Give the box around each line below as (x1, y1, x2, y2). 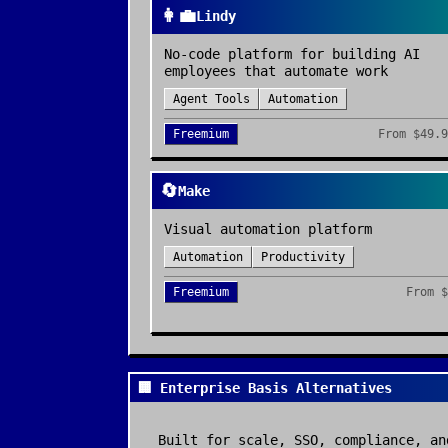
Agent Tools (173, 92, 250, 106)
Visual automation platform (164, 221, 372, 237)
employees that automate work (164, 63, 388, 79)
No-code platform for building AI (164, 46, 420, 62)
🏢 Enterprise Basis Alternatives (138, 380, 392, 396)
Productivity (261, 250, 345, 264)
